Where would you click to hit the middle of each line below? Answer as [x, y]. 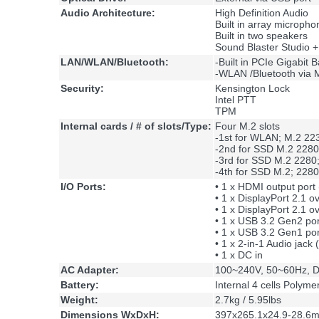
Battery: [80, 285]
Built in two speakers [261, 36]
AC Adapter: [90, 270]
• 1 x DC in [239, 255]
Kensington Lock [252, 89]
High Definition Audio [262, 13]
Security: [82, 89]
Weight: [79, 300]
